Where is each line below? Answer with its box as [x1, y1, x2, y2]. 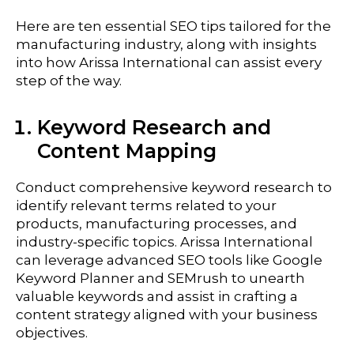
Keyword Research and [37, 115, 271, 140]
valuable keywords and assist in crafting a [16, 288, 298, 304]
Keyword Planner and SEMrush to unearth [16, 269, 305, 286]
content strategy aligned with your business [16, 306, 318, 322]
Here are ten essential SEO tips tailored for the [16, 18, 331, 35]
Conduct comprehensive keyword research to [16, 179, 332, 195]
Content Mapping [37, 139, 217, 164]
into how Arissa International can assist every [16, 55, 322, 71]
